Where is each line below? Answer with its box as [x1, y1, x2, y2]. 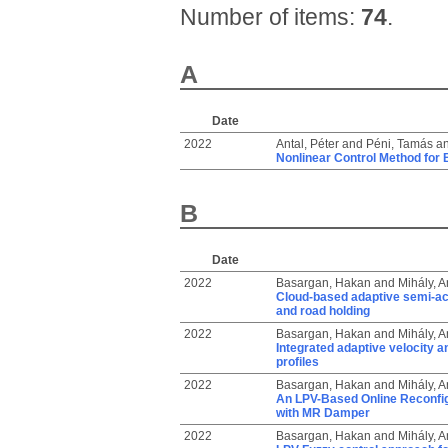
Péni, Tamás [365, 137, 433, 151]
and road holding [275, 304, 370, 318]
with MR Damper [275, 406, 370, 420]
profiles [275, 355, 319, 369]
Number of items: [179, 4, 361, 30]
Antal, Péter [275, 137, 339, 151]
